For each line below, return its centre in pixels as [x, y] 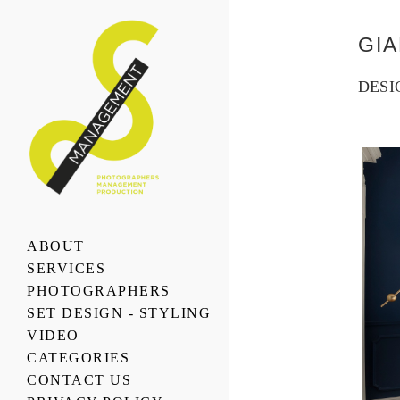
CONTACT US [79, 380]
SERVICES [66, 268]
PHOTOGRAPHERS [99, 291]
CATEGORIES [78, 358]
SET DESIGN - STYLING [119, 313]
